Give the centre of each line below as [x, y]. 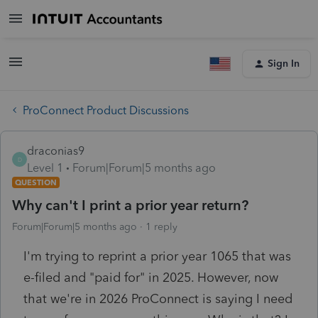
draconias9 [56, 150]
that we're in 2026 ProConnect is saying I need [158, 298]
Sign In [284, 64]
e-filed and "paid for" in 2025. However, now [151, 277]
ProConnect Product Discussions [106, 110]
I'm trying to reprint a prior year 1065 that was [157, 256]
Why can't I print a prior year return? [130, 205]
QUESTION [36, 182]
